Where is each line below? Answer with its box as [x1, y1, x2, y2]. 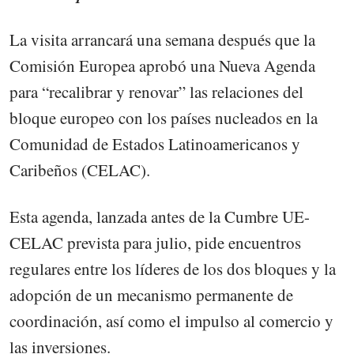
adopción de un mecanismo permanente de [9, 283, 293, 306]
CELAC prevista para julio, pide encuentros [9, 231, 301, 254]
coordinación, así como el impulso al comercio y [9, 309, 333, 332]
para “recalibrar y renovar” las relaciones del [9, 81, 303, 104]
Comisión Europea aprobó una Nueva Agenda [9, 55, 315, 77]
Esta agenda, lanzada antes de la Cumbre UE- [9, 205, 310, 228]
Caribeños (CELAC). [9, 159, 150, 182]
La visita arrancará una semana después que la [9, 28, 315, 51]
